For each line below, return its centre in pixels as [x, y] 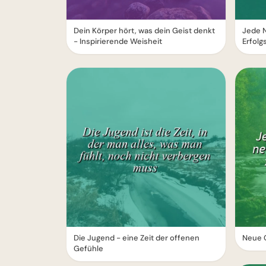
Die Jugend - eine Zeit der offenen [137, 238]
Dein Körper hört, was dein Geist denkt [144, 31]
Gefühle [88, 248]
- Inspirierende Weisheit [118, 41]
